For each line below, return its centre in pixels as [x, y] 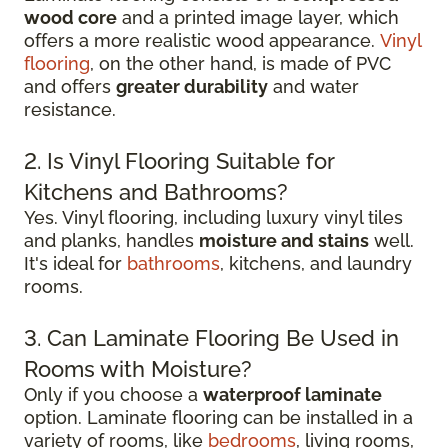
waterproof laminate [292, 394]
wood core [70, 17]
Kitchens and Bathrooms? [156, 192]
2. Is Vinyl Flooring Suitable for [179, 161]
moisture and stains [284, 240]
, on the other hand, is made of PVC [240, 63]
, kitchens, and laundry [316, 263]
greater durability [192, 86]
